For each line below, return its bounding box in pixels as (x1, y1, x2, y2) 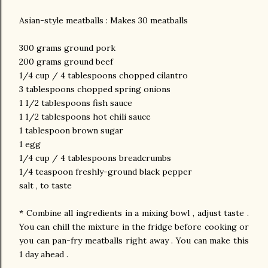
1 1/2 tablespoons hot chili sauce (19, 111, 151, 123)
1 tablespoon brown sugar (19, 125, 123, 136)
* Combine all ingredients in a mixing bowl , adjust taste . (19, 208, 249, 219)
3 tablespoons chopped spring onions (19, 84, 170, 95)
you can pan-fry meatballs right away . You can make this (19, 235, 249, 246)
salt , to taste (19, 180, 74, 191)
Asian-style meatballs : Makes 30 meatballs (19, 15, 188, 26)
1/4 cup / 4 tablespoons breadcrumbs (19, 153, 171, 164)
